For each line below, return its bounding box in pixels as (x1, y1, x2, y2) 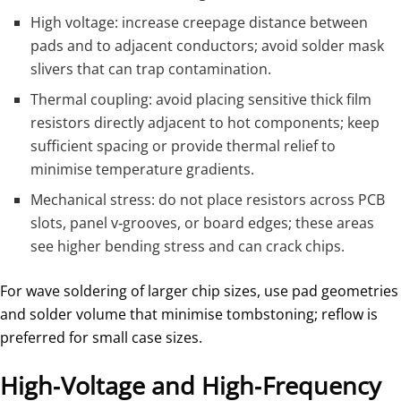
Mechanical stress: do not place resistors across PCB (30, 190, 386, 210)
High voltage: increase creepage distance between (30, 13, 369, 33)
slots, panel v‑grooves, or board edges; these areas (30, 213, 375, 234)
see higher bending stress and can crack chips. (30, 236, 346, 257)
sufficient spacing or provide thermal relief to (30, 136, 337, 157)
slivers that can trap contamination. (30, 59, 272, 80)
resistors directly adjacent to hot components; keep (30, 113, 380, 133)
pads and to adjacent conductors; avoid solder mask (30, 36, 385, 56)
